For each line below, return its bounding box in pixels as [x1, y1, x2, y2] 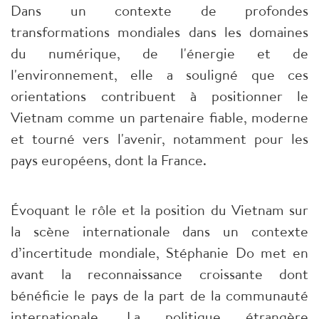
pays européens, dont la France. [11, 150, 206, 170]
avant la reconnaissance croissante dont [11, 264, 308, 284]
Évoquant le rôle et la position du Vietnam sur [11, 200, 308, 220]
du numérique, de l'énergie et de [11, 43, 308, 63]
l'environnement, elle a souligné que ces [11, 65, 308, 85]
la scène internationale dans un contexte [11, 221, 308, 241]
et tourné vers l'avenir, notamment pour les [11, 129, 308, 149]
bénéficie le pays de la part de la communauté [11, 286, 308, 305]
